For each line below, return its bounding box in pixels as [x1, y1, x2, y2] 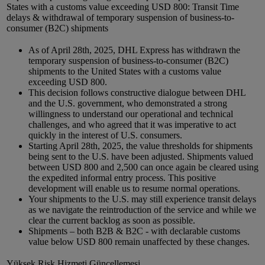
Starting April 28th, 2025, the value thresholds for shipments [28, 141, 253, 151]
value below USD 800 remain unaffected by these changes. [28, 237, 250, 247]
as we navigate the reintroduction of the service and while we [28, 205, 256, 215]
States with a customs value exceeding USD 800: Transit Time [7, 2, 239, 12]
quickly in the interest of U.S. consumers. [28, 130, 182, 141]
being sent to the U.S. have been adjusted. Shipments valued [28, 151, 253, 162]
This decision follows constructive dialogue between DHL [28, 88, 245, 98]
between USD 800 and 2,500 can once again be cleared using [28, 162, 258, 173]
